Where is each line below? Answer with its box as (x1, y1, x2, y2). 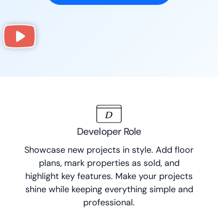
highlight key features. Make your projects (25, 170, 193, 182)
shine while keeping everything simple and (25, 183, 193, 196)
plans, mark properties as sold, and (38, 157, 180, 169)
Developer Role (76, 125, 142, 138)
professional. (83, 197, 135, 209)
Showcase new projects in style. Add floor (24, 144, 194, 156)
